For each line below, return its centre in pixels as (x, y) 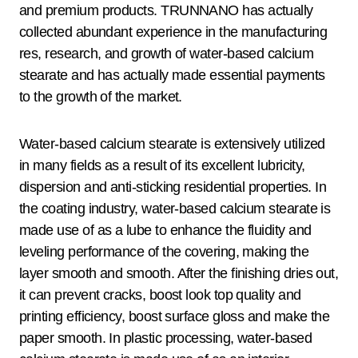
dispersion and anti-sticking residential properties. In (173, 187)
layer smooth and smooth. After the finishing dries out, (179, 274)
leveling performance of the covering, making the (164, 252)
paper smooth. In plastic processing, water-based (166, 338)
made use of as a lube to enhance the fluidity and (165, 231)
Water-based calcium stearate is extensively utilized (172, 144)
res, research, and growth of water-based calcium (167, 54)
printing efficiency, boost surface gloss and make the (175, 317)
